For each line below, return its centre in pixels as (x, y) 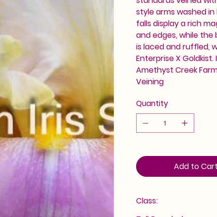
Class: (147, 201)
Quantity (152, 103)
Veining (150, 81)
